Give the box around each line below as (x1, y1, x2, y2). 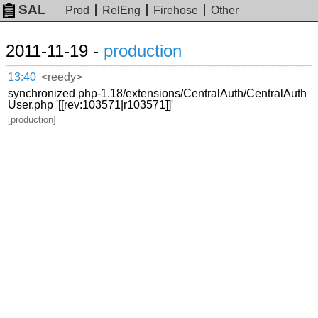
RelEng (102, 4, 141, 17)
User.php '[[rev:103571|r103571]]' (8, 98, 174, 111)
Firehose (153, 4, 199, 17)
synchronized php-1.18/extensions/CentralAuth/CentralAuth (8, 87, 307, 99)
